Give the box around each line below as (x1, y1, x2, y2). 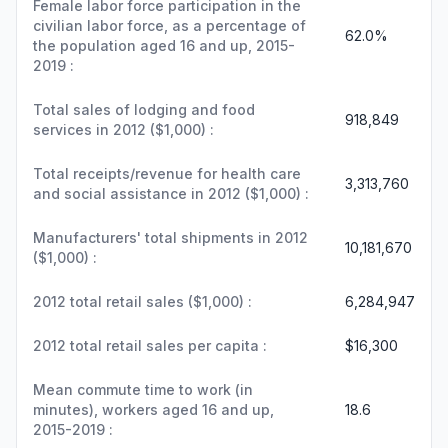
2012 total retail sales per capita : (33, 337, 267, 354)
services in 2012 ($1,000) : (33, 121, 214, 138)
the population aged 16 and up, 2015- (33, 37, 295, 54)
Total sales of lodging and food (33, 101, 255, 118)
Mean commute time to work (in (33, 381, 253, 398)
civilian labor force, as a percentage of (33, 17, 306, 34)
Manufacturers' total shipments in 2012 (33, 229, 308, 246)
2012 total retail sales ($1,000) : (33, 293, 252, 310)
